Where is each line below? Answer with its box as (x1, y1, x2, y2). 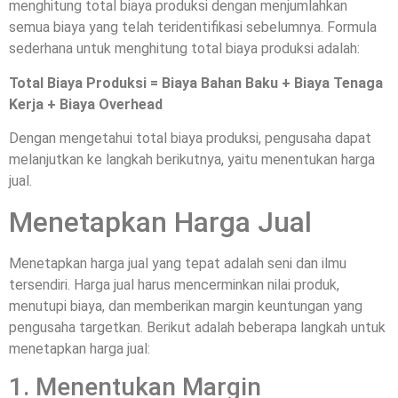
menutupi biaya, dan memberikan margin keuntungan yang (9, 297, 362, 314)
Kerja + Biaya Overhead (9, 95, 163, 113)
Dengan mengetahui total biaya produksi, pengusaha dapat (9, 130, 371, 147)
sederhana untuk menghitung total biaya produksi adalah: (9, 40, 360, 58)
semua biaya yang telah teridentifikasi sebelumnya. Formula (9, 19, 377, 36)
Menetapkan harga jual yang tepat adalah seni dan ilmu (9, 254, 346, 272)
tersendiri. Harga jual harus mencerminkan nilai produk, (9, 275, 339, 293)
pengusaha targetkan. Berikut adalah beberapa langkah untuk (9, 318, 386, 336)
